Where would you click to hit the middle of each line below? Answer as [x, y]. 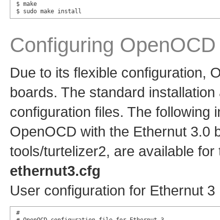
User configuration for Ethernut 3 [112, 190]
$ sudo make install [49, 11]
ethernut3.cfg [55, 170]
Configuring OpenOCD [113, 45]
